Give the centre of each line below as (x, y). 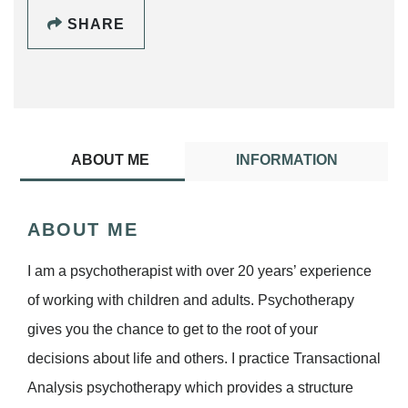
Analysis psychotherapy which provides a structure (190, 388)
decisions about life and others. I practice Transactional (204, 359)
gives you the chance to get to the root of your (173, 330)
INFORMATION (286, 160)
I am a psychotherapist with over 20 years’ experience (199, 271)
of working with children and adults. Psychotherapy (191, 301)
